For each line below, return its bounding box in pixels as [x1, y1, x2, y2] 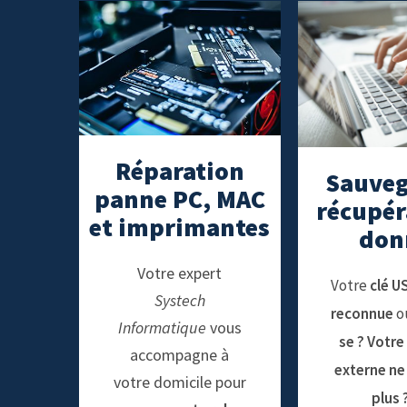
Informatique [117, 317, 206, 338]
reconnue [330, 303, 393, 324]
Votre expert [137, 263, 223, 283]
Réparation [114, 154, 244, 187]
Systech [154, 290, 205, 311]
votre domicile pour [113, 372, 246, 392]
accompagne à [130, 344, 230, 365]
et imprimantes [89, 211, 271, 243]
